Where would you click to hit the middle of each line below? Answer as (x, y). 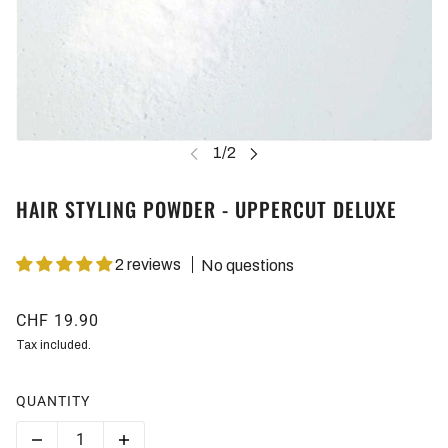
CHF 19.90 (57, 320)
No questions (247, 265)
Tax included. (53, 344)
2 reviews (148, 265)
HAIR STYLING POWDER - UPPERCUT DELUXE (206, 209)
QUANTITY (53, 400)
